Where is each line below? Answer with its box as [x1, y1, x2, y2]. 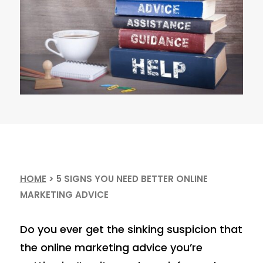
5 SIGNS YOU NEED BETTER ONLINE [56, 172, 208, 185]
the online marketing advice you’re [19, 240, 203, 255]
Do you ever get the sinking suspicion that [19, 221, 242, 237]
